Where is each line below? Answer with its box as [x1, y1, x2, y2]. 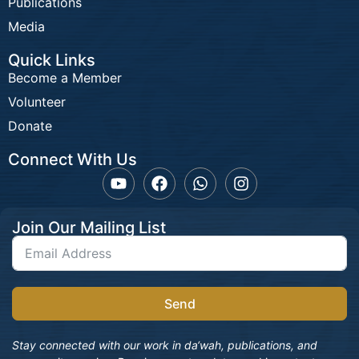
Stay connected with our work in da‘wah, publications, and [12, 338, 317, 353]
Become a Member [8, 70, 122, 87]
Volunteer [8, 94, 66, 111]
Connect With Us [8, 150, 137, 170]
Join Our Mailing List [12, 218, 166, 238]
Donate [8, 118, 52, 135]
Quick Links [8, 50, 95, 71]
